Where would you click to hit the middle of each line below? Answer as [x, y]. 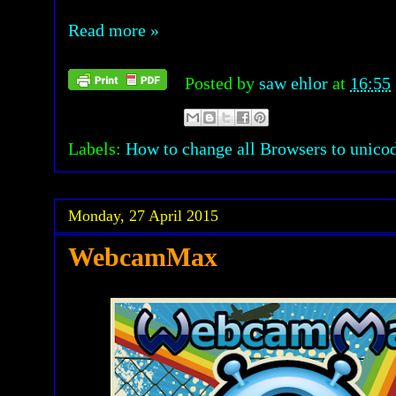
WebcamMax [143, 257]
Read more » [114, 30]
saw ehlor [296, 83]
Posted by [222, 83]
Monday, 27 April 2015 [143, 216]
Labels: [97, 148]
